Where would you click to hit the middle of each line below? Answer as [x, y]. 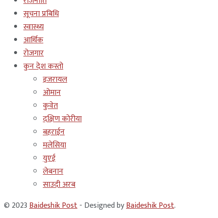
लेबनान [53, 171]
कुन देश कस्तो [43, 66]
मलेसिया [54, 145]
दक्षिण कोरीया [62, 119]
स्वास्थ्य [34, 27]
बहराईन [54, 132]
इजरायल [55, 79]
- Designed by [102, 205]
